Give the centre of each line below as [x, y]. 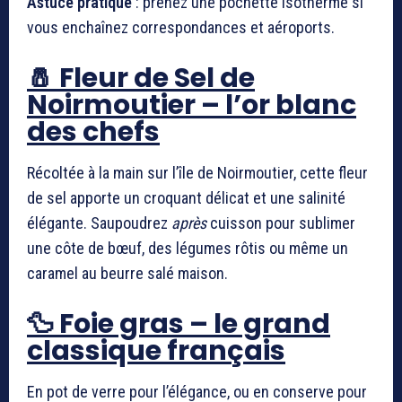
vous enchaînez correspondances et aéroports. [181, 27]
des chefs [93, 131]
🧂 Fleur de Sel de [141, 78]
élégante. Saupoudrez [99, 223]
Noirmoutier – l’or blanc [192, 105]
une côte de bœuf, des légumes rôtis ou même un [188, 248]
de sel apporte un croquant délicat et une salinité [186, 197]
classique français [156, 350]
